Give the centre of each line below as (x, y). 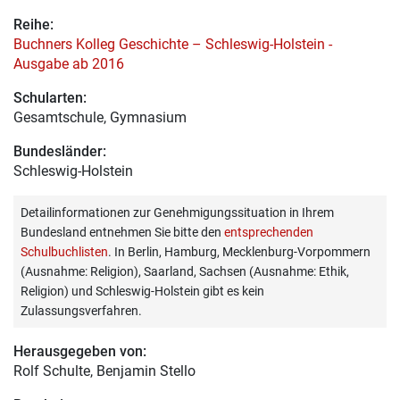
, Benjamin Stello (143, 371)
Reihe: (33, 25)
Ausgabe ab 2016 (69, 64)
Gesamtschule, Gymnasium (100, 118)
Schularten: (50, 98)
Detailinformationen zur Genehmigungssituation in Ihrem (177, 213)
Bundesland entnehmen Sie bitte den (122, 233)
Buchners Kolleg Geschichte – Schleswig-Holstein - (173, 45)
